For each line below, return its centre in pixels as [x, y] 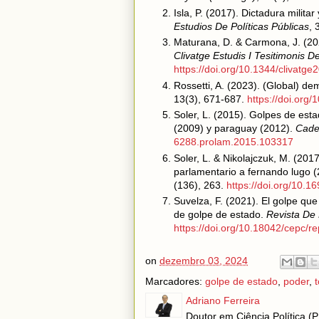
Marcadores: [175, 281]
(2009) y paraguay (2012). [235, 128]
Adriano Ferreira [223, 300]
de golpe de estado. [220, 214]
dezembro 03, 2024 [204, 261]
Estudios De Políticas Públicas [241, 26]
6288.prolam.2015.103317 [234, 142]
